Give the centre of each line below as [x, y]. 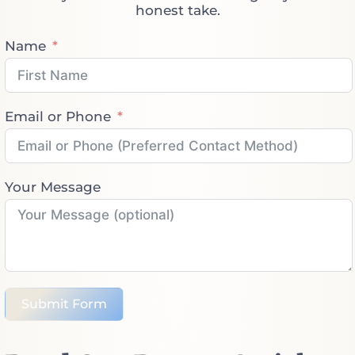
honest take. [177, 10]
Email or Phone [58, 117]
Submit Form [64, 304]
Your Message [53, 187]
